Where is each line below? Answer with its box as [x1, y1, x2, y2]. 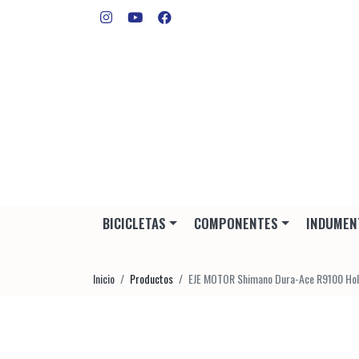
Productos [130, 270, 173, 288]
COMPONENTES [193, 213, 278, 234]
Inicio [93, 270, 115, 288]
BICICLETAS [102, 213, 166, 234]
